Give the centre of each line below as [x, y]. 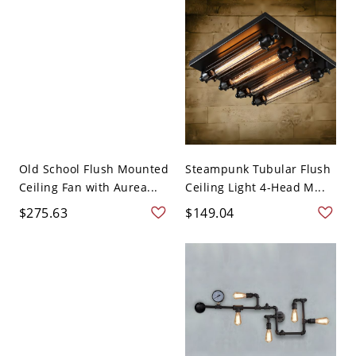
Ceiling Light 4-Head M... [255, 188]
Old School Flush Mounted [94, 169]
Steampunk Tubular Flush [258, 169]
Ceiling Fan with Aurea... [88, 188]
